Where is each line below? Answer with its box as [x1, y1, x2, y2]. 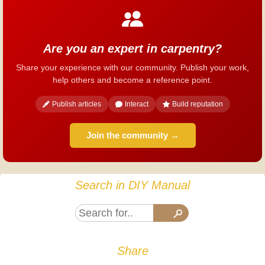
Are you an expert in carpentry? [43, 42, 222, 56]
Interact [124, 100, 148, 109]
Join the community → [86, 130, 179, 141]
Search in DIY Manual [75, 179, 190, 192]
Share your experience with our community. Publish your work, [16, 63, 249, 73]
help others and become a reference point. [53, 75, 212, 85]
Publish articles [51, 100, 101, 109]
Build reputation [172, 100, 223, 109]
